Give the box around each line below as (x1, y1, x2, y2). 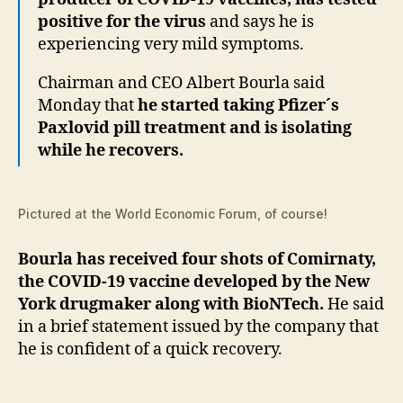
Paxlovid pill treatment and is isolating (38, 117, 352, 139)
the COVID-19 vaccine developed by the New (18, 271, 370, 292)
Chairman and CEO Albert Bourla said (38, 72, 325, 94)
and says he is (210, 11, 314, 32)
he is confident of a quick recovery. (18, 338, 282, 360)
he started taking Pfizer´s (138, 94, 339, 116)
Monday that (38, 94, 138, 116)
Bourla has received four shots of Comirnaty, (18, 248, 376, 270)
